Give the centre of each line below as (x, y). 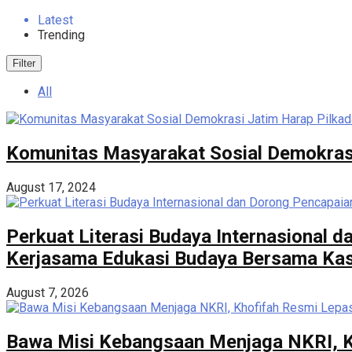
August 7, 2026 (48, 292)
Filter (24, 63)
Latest (55, 20)
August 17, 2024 (51, 187)
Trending (61, 35)
